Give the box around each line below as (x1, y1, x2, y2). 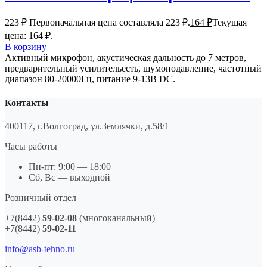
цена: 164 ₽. (5, 30, 53, 41)
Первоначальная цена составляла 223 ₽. (29, 17, 190, 28)
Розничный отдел (5, 192, 76, 203)
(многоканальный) (77, 212, 155, 223)
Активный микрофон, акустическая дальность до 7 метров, (5, 52, 246, 63)
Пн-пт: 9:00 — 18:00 (29, 161, 111, 172)
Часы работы (5, 141, 57, 151)
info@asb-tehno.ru (5, 243, 75, 254)
